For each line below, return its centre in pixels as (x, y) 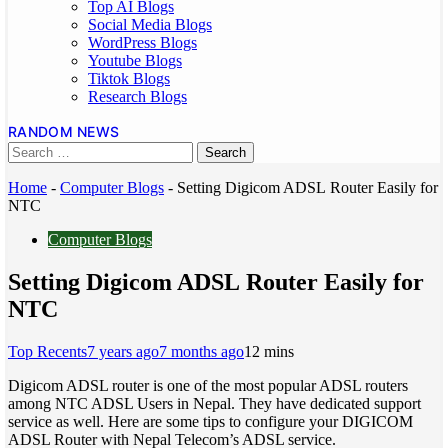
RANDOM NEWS (64, 131)
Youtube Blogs (135, 60)
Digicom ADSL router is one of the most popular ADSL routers (208, 385)
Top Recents (47, 351)
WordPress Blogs (142, 42)
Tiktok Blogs (129, 78)
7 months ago (201, 351)
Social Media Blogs (150, 24)
